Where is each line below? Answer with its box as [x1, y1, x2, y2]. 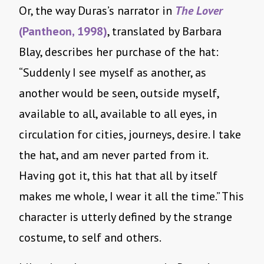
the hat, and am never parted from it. [19, 147, 207, 163]
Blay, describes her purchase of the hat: [19, 44, 219, 60]
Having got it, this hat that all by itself [19, 168, 217, 184]
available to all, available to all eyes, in [19, 106, 217, 122]
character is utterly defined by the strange [19, 209, 232, 225]
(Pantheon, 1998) [19, 24, 107, 39]
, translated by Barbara [107, 24, 222, 39]
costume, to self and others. [19, 230, 161, 246]
